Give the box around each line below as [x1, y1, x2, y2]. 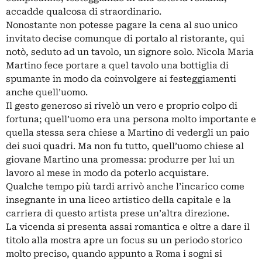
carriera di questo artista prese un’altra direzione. [6, 208, 229, 219]
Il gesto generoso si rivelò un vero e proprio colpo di [6, 101, 237, 112]
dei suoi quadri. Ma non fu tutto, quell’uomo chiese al [6, 141, 244, 152]
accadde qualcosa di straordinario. [6, 6, 161, 18]
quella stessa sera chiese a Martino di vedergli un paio [6, 127, 249, 139]
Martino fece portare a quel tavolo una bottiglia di [6, 60, 229, 71]
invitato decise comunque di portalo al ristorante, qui [6, 33, 244, 44]
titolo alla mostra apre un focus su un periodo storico [6, 235, 242, 246]
